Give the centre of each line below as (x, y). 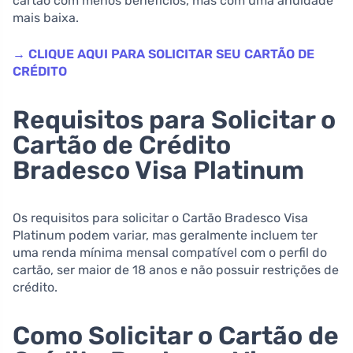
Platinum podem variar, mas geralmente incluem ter (165, 235)
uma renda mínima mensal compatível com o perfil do (170, 252)
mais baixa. (46, 17)
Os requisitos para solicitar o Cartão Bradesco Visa (160, 217)
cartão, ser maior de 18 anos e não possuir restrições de (176, 269)
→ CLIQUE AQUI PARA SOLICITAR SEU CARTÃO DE (163, 54)
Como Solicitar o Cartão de (176, 335)
